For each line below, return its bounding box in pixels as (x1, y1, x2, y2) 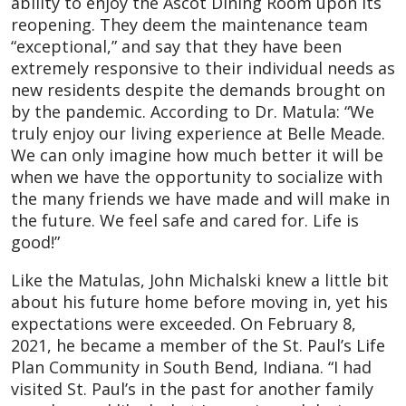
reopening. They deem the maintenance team (11, 13, 368, 35)
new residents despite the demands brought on (11, 78, 385, 101)
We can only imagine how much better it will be (11, 143, 383, 166)
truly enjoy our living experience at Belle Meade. (11, 121, 385, 144)
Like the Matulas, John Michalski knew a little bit (11, 268, 389, 291)
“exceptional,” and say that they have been (11, 34, 342, 57)
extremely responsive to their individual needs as (11, 56, 395, 79)
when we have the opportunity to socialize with (11, 165, 382, 188)
